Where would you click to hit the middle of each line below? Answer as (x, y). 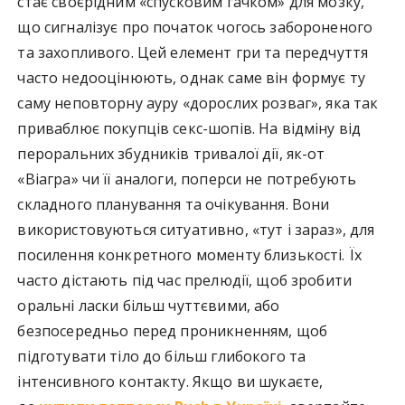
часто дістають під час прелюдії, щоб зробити (185, 280)
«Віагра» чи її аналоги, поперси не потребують (187, 179)
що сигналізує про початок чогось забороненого (195, 27)
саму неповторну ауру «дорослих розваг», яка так (198, 103)
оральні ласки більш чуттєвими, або (149, 305)
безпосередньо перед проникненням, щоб (173, 330)
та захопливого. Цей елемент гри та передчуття (193, 52)
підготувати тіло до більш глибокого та (162, 356)
